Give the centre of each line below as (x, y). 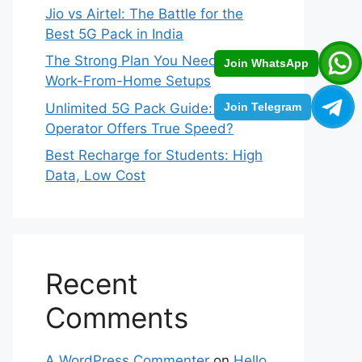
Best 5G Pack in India (114, 34)
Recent (92, 284)
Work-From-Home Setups (128, 81)
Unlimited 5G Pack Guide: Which (151, 108)
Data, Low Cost (95, 175)
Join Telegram (263, 106)
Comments (117, 318)
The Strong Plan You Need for (142, 61)
